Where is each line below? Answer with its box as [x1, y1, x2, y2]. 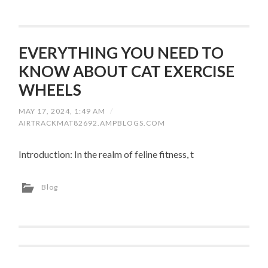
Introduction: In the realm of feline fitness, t [19, 148, 194, 160]
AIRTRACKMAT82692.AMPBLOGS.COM [19, 118, 166, 128]
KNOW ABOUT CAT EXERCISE [19, 62, 235, 81]
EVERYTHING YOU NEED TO [19, 43, 224, 63]
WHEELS [19, 80, 82, 100]
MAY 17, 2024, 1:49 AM [19, 106, 106, 116]
